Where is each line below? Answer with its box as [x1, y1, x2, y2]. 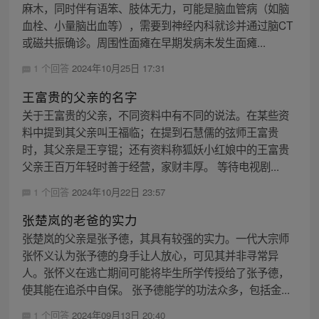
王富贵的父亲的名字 [21, 87, 137, 105]
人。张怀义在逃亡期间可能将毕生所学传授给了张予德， [21, 263, 289, 280]
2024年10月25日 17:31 [71, 61, 165, 75]
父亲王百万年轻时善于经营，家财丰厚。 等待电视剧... [21, 157, 279, 174]
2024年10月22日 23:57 [71, 184, 165, 199]
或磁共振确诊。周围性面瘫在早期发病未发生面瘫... [21, 34, 266, 51]
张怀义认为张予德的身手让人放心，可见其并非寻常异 [21, 246, 278, 263]
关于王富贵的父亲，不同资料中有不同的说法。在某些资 [21, 106, 289, 122]
